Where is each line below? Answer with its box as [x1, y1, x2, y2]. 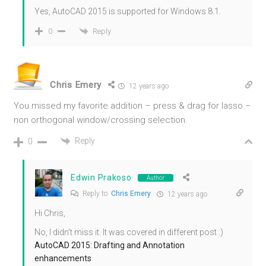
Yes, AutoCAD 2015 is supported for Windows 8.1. [34, 6, 221, 16]
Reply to [81, 189, 112, 198]
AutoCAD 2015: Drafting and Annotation [34, 240, 185, 251]
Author [146, 174, 164, 181]
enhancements [34, 254, 92, 264]
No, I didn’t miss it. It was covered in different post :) [34, 227, 224, 237]
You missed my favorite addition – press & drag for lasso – [14, 100, 252, 112]
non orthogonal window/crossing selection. [14, 115, 188, 126]
